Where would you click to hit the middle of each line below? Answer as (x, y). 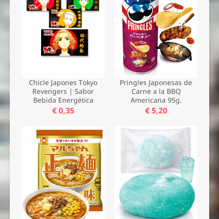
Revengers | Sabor (63, 91)
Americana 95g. (156, 100)
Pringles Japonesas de (156, 83)
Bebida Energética (63, 100)
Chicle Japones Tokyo (63, 83)
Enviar (196, 37)
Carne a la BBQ (156, 91)
